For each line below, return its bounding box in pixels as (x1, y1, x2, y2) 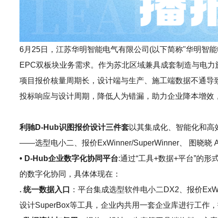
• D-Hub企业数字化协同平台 (19, 154, 119, 163)
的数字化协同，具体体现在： (19, 170, 121, 178)
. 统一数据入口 (19, 185, 71, 194)
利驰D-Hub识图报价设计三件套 (19, 123, 129, 131)
